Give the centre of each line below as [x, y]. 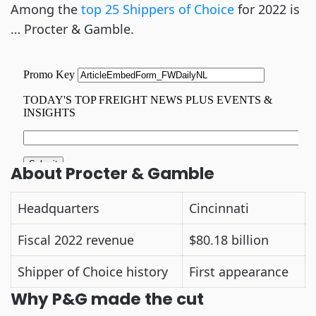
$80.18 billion [229, 240]
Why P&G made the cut [109, 299]
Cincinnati [219, 208]
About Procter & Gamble [113, 174]
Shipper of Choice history [93, 272]
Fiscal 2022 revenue [76, 240]
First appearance [241, 272]
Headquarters [59, 208]
